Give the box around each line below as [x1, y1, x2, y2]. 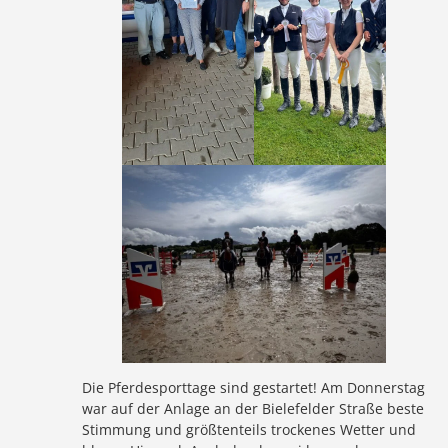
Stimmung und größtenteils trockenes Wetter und [82, 419, 417, 439]
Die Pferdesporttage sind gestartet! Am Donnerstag [82, 377, 426, 397]
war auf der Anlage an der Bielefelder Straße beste [82, 398, 425, 418]
